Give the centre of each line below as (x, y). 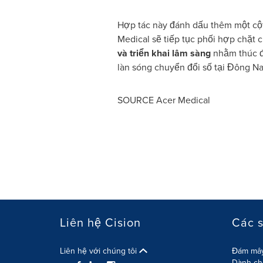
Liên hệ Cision (100, 222)
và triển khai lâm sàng (164, 53)
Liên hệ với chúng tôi (100, 251)
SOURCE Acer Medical (163, 100)
